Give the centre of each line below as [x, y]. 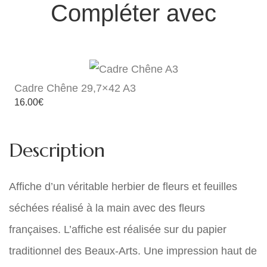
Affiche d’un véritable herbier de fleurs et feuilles [123, 187]
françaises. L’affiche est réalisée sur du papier [118, 229]
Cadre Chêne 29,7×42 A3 [75, 88]
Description [57, 150]
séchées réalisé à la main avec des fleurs [107, 208]
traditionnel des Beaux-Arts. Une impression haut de [133, 251]
